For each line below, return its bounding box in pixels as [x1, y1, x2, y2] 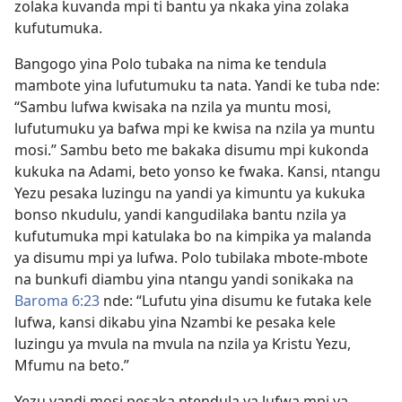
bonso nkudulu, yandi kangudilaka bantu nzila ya [14, 205, 346, 224]
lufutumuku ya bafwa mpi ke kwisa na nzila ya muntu [14, 118, 375, 138]
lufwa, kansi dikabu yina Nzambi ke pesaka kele [14, 312, 336, 332]
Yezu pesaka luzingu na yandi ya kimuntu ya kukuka [14, 183, 365, 203]
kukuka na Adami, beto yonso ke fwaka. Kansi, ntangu [14, 162, 380, 181]
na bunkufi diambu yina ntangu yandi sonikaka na [14, 269, 354, 289]
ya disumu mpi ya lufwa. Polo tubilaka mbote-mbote [14, 248, 368, 267]
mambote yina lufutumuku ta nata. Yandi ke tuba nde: [14, 75, 380, 95]
